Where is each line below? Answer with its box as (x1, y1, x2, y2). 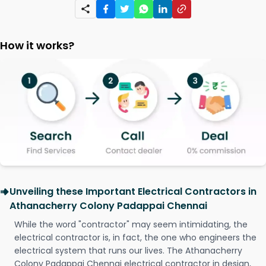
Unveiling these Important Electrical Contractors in (9, 185, 256, 199)
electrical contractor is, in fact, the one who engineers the (14, 232, 256, 244)
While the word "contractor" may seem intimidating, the (14, 218, 248, 231)
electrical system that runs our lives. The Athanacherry (14, 245, 242, 257)
